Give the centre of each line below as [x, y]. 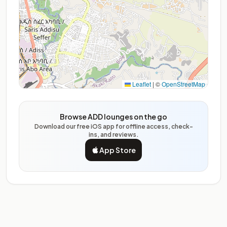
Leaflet [141, 84]
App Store [118, 150]
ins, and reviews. [113, 135]
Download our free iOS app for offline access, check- [113, 126]
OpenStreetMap [183, 84]
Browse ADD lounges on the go [113, 117]
